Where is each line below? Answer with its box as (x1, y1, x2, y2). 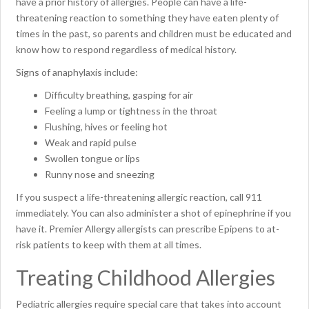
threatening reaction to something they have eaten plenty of (16, 12, 279, 24)
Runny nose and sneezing (45, 168, 154, 181)
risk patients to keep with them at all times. (16, 239, 201, 251)
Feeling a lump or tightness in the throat (45, 105, 217, 117)
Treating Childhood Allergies (16, 265, 275, 290)
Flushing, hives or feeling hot (45, 121, 168, 133)
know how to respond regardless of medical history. (16, 43, 237, 56)
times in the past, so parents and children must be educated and (16, 28, 292, 40)
